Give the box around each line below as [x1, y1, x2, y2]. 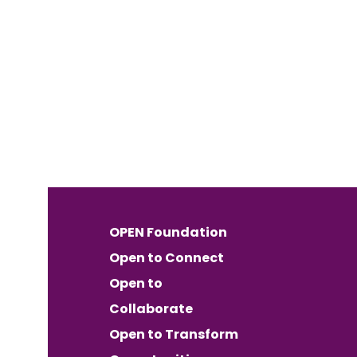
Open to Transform [108, 325, 238, 343]
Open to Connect [108, 249, 224, 267]
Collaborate [108, 300, 193, 318]
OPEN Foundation [108, 223, 227, 241]
